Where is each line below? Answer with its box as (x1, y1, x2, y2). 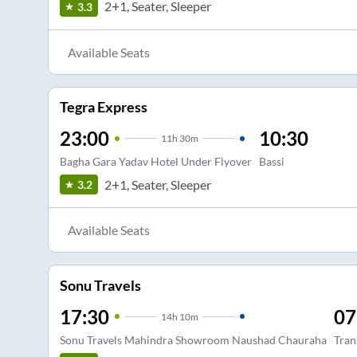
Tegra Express (59, 98, 147, 116)
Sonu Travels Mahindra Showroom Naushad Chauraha (59, 332, 327, 347)
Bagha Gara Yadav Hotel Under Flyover (59, 155, 252, 169)
